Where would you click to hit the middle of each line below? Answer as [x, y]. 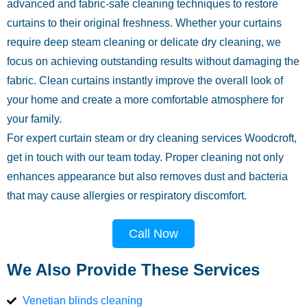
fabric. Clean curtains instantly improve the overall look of [145, 81]
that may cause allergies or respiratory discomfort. [127, 196]
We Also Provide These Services [133, 270]
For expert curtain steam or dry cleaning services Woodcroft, [152, 138]
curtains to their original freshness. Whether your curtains [144, 23]
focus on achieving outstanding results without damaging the [153, 61]
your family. [34, 119]
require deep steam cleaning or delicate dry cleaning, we [144, 42]
